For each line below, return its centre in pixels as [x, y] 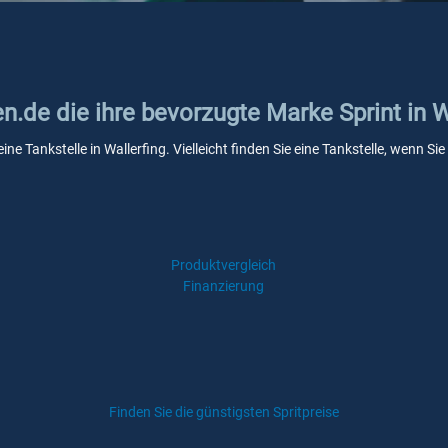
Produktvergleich [224, 265]
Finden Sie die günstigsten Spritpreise [224, 412]
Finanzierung [224, 286]
